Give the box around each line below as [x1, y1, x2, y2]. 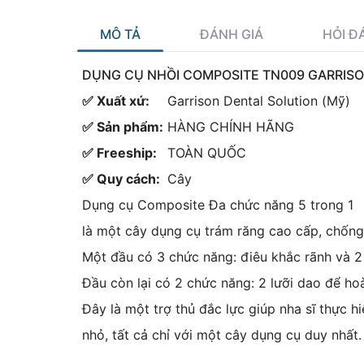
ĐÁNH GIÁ [200, 26, 263, 43]
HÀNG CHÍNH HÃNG [167, 119, 294, 136]
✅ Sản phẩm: [82, 119, 163, 136]
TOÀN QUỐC [167, 145, 246, 162]
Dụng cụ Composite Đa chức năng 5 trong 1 [82, 197, 353, 214]
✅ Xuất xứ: [82, 93, 149, 110]
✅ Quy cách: [82, 171, 160, 188]
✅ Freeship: [82, 145, 157, 162]
